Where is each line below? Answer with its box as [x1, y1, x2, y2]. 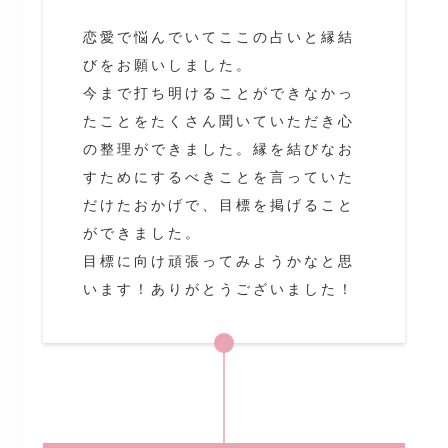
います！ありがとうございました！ [82, 281, 355, 298]
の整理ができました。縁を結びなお [82, 141, 355, 158]
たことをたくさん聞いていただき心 [82, 113, 355, 130]
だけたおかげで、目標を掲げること [82, 197, 355, 214]
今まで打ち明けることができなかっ [82, 85, 355, 102]
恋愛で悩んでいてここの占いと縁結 [82, 29, 355, 46]
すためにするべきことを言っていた [82, 169, 355, 186]
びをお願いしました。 [82, 57, 253, 74]
